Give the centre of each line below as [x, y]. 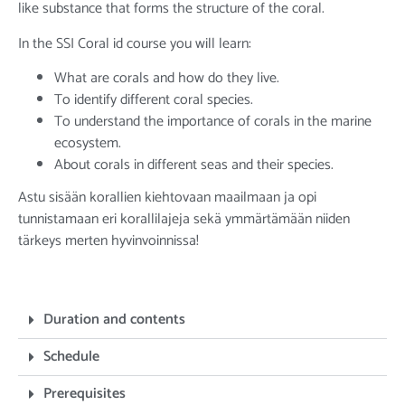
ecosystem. [88, 144]
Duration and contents [114, 319]
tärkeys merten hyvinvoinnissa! [108, 241]
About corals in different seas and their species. [194, 165]
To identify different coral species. [154, 100]
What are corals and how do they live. [167, 79]
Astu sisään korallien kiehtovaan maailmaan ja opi [167, 198]
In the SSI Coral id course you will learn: [135, 43]
